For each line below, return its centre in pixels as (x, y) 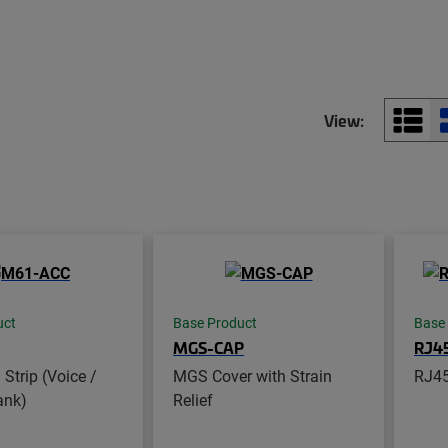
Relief (193, 399)
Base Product (215, 322)
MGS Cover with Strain (252, 375)
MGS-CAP (208, 346)
